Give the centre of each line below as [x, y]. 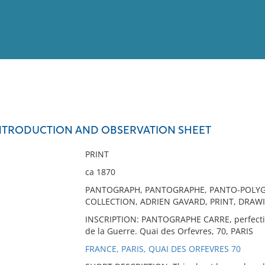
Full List [241, 116]
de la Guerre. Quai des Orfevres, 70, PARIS [169, 231]
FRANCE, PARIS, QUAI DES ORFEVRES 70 [163, 249]
